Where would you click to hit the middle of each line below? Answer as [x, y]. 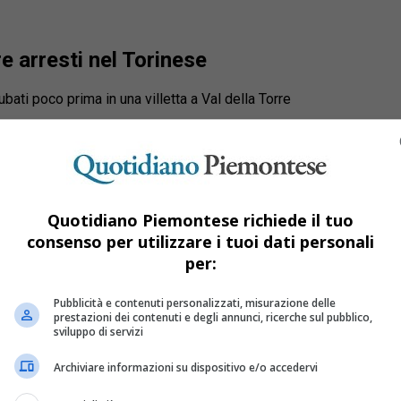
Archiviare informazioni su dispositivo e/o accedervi [186, 367]
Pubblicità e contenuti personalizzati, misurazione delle [195, 303]
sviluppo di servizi [98, 331]
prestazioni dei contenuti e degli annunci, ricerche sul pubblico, [213, 317]
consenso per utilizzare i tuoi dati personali [200, 241]
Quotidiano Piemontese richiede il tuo [200, 220]
